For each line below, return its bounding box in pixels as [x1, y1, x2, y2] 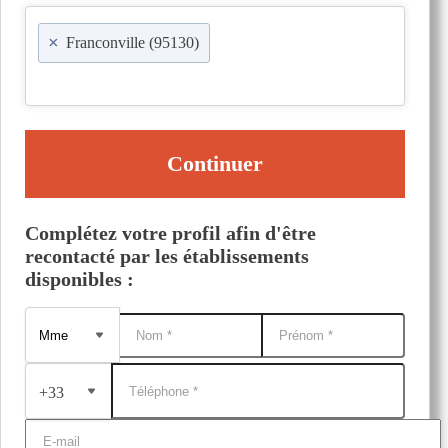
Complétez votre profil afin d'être [25, 222, 316, 244]
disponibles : [25, 268, 134, 290]
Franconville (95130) [66, 34, 199, 51]
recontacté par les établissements [25, 245, 309, 267]
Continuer [167, 151, 263, 176]
